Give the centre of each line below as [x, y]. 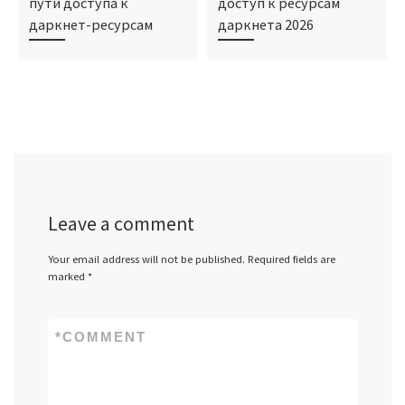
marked [67, 277]
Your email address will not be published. [146, 259]
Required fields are [291, 259]
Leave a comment [121, 223]
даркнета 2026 [265, 25]
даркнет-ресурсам [90, 25]
